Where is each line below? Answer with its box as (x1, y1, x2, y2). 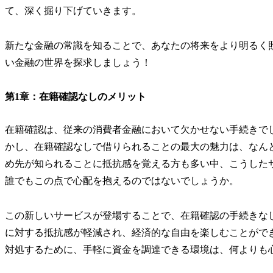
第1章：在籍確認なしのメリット (5, 91, 146, 102)
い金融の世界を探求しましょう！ (5, 57, 151, 68)
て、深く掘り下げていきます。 (5, 5, 141, 16)
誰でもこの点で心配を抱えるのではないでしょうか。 (5, 175, 239, 186)
